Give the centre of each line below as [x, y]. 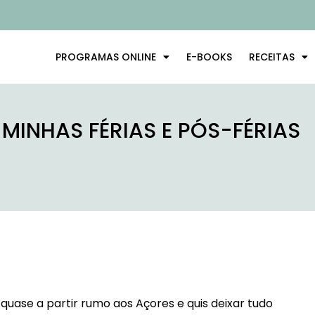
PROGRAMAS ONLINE [105, 57]
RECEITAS [271, 57]
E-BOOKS [209, 57]
